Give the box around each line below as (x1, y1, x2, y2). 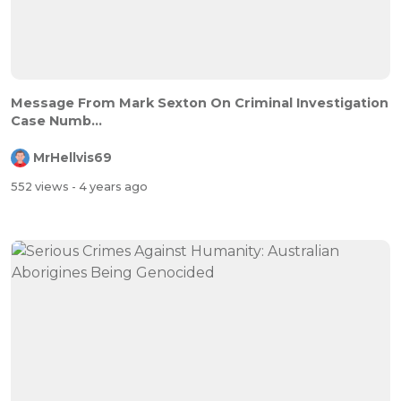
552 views (11, 179, 72, 193)
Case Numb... (11, 113, 102, 130)
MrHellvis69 (33, 150, 112, 166)
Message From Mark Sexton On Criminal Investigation (11, 95, 388, 112)
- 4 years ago (72, 179, 148, 193)
